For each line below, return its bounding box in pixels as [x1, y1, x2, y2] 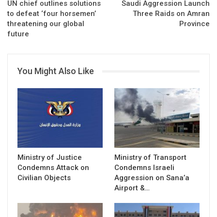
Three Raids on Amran [133, 9, 210, 18]
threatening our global [7, 19, 84, 28]
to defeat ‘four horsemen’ [7, 9, 96, 18]
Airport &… [114, 183, 150, 192]
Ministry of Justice [17, 153, 82, 162]
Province [179, 19, 210, 28]
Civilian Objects [17, 173, 71, 182]
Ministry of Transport [114, 153, 186, 162]
